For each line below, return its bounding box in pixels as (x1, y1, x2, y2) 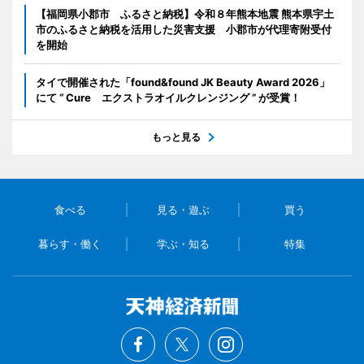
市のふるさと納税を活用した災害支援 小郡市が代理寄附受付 (36, 23, 331, 37)
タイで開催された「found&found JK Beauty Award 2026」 (36, 76, 330, 89)
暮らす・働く (38, 237, 102, 251)
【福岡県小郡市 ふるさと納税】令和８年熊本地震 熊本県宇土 (36, 7, 334, 21)
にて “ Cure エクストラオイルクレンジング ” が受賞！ (36, 91, 301, 105)
